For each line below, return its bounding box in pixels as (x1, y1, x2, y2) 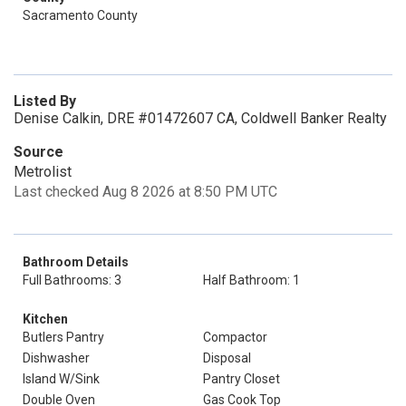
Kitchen (23, 312, 68, 326)
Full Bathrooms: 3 (23, 273, 121, 287)
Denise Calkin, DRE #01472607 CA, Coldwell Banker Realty (14, 110, 387, 127)
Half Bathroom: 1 (203, 273, 300, 287)
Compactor (203, 330, 267, 344)
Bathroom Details (23, 255, 129, 269)
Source (14, 143, 63, 160)
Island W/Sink (23, 372, 100, 386)
